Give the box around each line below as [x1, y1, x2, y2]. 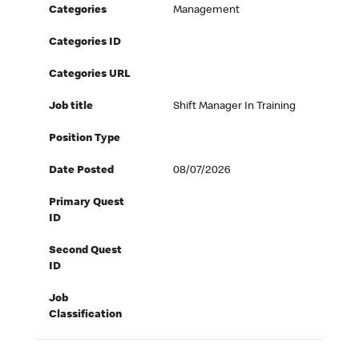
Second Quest [49, 245, 123, 257]
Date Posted [49, 165, 115, 177]
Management [173, 5, 240, 17]
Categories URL [49, 69, 131, 81]
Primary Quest [49, 197, 125, 209]
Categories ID [49, 37, 122, 49]
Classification [49, 309, 123, 321]
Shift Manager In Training [173, 101, 296, 113]
